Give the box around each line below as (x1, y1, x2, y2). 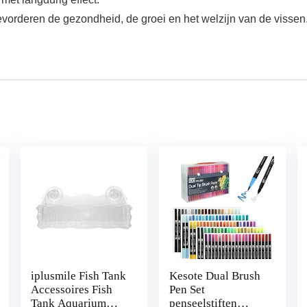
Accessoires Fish (30, 283, 112, 297)
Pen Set (169, 283, 206, 297)
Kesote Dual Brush (169, 269, 261, 283)
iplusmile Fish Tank (30, 269, 126, 283)
